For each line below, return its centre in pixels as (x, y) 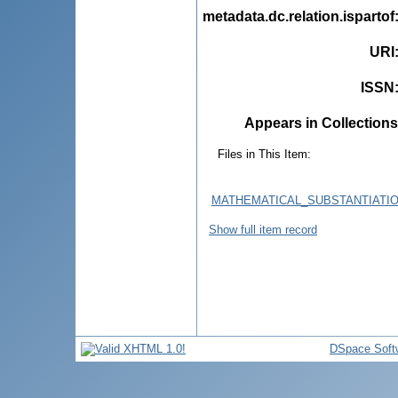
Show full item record (263, 229)
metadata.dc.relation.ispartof (298, 16)
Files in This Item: (264, 154)
